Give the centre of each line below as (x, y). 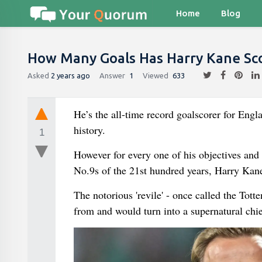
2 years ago (70, 75)
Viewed (156, 75)
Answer (112, 75)
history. (89, 130)
